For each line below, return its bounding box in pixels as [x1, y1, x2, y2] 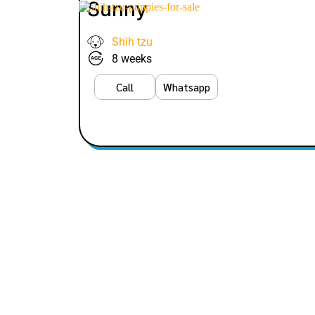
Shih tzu [112, 34, 153, 49]
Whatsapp [163, 80, 210, 94]
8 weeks [112, 51, 152, 65]
